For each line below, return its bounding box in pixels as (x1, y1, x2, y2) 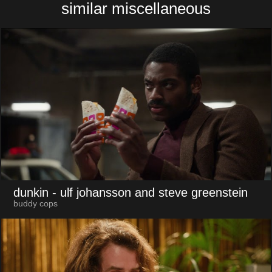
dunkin (13, 186, 49, 200)
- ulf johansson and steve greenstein (52, 186, 248, 200)
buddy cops (13, 199, 58, 209)
